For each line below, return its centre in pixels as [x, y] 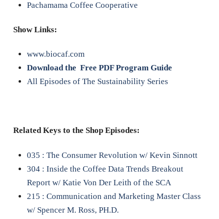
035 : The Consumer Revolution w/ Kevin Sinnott [112, 155]
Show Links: [35, 30]
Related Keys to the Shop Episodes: [76, 131]
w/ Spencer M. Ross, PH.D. [73, 210]
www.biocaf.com [55, 54]
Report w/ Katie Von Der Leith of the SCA [99, 182]
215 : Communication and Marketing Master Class [114, 196]
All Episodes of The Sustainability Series [98, 82]
